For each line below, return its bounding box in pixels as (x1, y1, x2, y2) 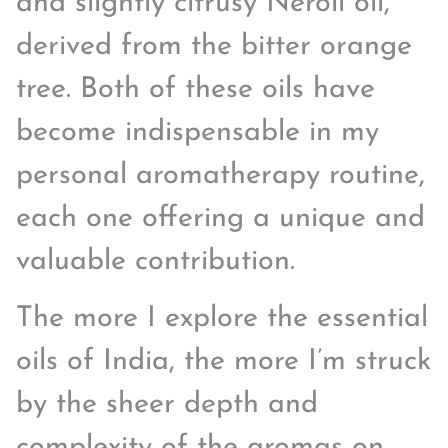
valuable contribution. (16, 247, 295, 277)
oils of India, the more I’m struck (16, 347, 431, 377)
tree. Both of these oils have (16, 75, 375, 105)
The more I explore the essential (16, 304, 428, 334)
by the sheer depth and (16, 390, 318, 420)
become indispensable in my (16, 118, 379, 148)
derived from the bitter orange (16, 32, 412, 62)
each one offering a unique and (16, 204, 425, 234)
